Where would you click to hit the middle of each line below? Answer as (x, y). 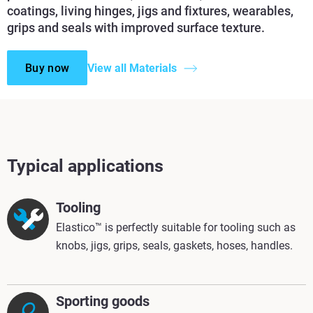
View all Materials (132, 68)
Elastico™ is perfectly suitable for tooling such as (176, 228)
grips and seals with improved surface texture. (136, 28)
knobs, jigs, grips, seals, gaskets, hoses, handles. (174, 246)
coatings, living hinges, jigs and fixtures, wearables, (150, 11)
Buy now (48, 68)
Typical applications (85, 166)
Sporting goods (103, 301)
